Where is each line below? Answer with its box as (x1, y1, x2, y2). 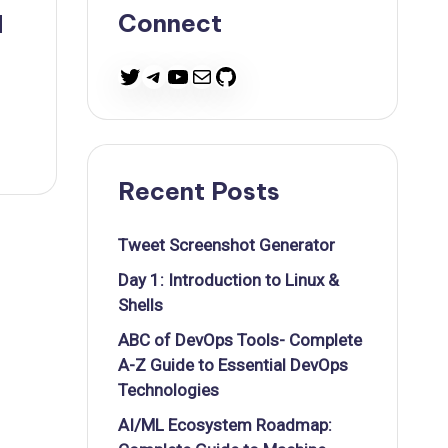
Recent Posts (118, 176, 280, 206)
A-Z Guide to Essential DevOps (118, 355, 348, 375)
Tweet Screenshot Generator (118, 235, 335, 255)
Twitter (117, 61, 192, 90)
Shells (118, 295, 163, 315)
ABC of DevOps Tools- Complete (118, 330, 362, 350)
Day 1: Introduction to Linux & (118, 270, 339, 290)
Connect (118, 8, 222, 38)
